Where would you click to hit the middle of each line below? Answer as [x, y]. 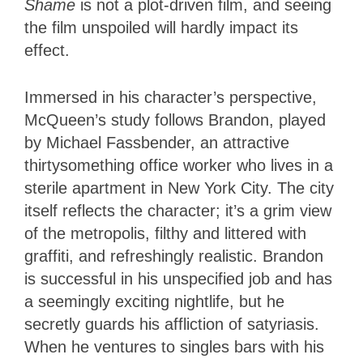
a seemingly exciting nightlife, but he [154, 301]
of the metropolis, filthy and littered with [165, 233]
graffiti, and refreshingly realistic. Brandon [174, 256]
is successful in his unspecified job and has [178, 278]
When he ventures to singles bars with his [174, 346]
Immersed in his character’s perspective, [171, 97]
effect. [47, 50]
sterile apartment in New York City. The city [179, 188]
